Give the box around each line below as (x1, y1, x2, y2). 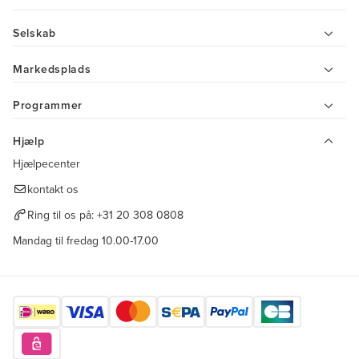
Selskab (13, 25, 56, 42)
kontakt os (26, 181, 79, 198)
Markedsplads (13, 61, 91, 78)
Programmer (13, 97, 83, 114)
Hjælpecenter (13, 155, 80, 172)
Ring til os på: (26, 207, 97, 224)
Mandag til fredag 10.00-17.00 (13, 232, 159, 249)
